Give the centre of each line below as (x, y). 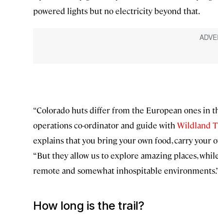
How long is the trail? (89, 206)
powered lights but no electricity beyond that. (117, 11)
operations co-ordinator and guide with (105, 125)
